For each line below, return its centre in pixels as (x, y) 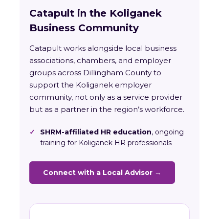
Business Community (84, 28)
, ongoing (168, 132)
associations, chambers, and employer (100, 61)
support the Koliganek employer (90, 85)
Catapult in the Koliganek (96, 13)
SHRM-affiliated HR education (96, 132)
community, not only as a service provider (106, 97)
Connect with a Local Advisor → (102, 173)
